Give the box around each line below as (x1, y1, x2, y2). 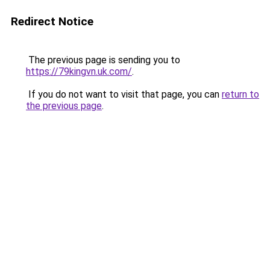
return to (222, 89, 259, 100)
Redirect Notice (11, 14, 93, 28)
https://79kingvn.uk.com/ (26, 66, 132, 77)
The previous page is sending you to (26, 54, 180, 66)
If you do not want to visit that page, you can (26, 89, 222, 100)
